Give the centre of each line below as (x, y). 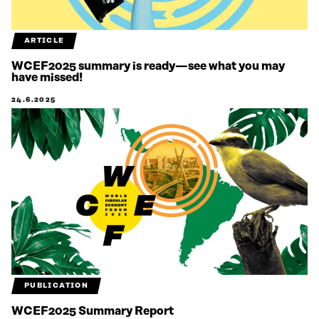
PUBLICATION (56, 285)
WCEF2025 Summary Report (93, 311)
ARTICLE (44, 40)
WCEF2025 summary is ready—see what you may (148, 66)
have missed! (47, 77)
